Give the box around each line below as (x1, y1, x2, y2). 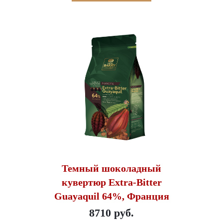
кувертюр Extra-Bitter (61, 176, 162, 188)
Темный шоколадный (62, 162, 161, 174)
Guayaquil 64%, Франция (54, 190, 169, 202)
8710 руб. (89, 206, 134, 219)
